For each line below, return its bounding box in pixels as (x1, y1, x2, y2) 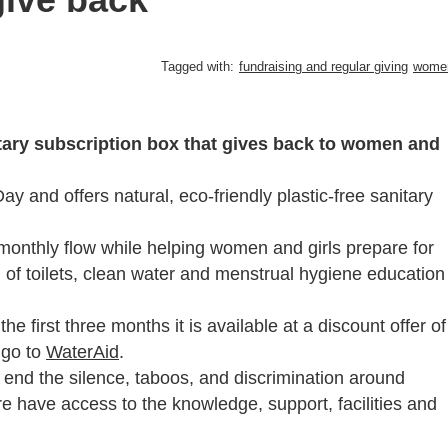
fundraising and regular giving (239, 58, 408, 74)
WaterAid (46, 341, 119, 362)
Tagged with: (161, 58, 234, 74)
